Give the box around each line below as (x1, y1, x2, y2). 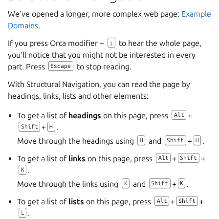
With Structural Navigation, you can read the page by (8, 79, 190, 88)
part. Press (8, 62, 47, 71)
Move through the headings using (17, 136, 136, 145)
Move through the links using (17, 179, 121, 188)
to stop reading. (74, 62, 131, 71)
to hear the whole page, (116, 38, 201, 47)
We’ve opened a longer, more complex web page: (8, 9, 181, 18)
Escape (50, 62, 71, 69)
